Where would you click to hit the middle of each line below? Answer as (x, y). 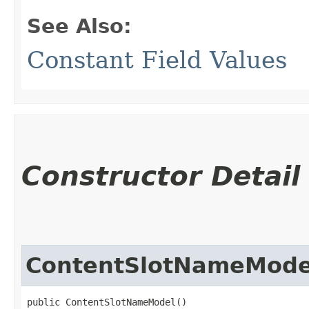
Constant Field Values (157, 60)
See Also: (79, 26)
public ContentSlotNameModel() (107, 302)
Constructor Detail (161, 176)
